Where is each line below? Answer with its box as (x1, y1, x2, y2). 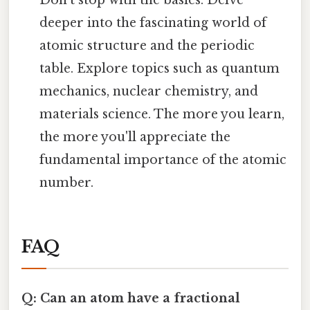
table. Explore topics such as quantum (39, 60, 280, 76)
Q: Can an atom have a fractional (21, 290, 240, 306)
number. (39, 174, 94, 190)
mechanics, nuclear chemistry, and (39, 83, 259, 99)
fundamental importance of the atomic (39, 152, 287, 167)
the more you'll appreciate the (39, 129, 231, 145)
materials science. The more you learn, (39, 106, 285, 122)
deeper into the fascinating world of (39, 15, 267, 30)
